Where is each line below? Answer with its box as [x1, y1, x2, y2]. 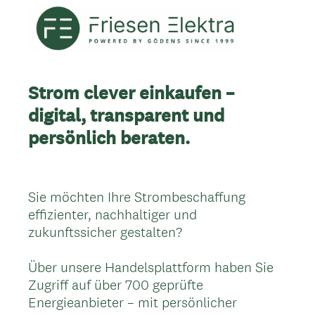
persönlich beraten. [28, 125, 190, 150]
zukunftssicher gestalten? [28, 222, 182, 241]
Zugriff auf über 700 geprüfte [28, 275, 203, 294]
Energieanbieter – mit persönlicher [28, 292, 237, 311]
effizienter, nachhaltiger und [28, 205, 197, 224]
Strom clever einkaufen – [28, 80, 234, 105]
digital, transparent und [28, 103, 224, 127]
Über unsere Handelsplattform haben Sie [28, 257, 274, 276]
